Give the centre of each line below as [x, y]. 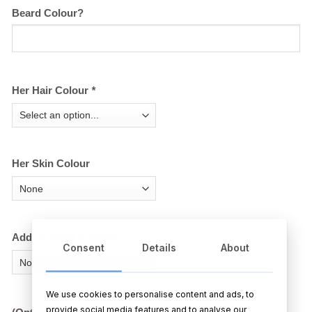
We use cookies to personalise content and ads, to [150, 294]
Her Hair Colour [52, 90]
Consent [84, 247]
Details [159, 247]
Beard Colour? [48, 13]
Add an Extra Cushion [65, 238]
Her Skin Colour [51, 164]
